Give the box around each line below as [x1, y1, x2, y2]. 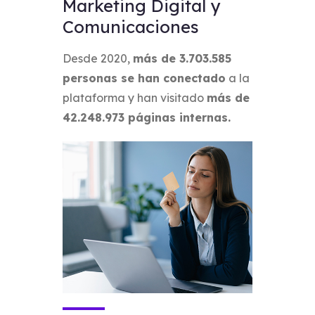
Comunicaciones [63, 16, 199, 37]
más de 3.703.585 [133, 51, 231, 65]
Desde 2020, [63, 51, 133, 65]
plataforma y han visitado [63, 91, 207, 105]
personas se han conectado [63, 71, 226, 85]
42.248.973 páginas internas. [63, 110, 231, 124]
